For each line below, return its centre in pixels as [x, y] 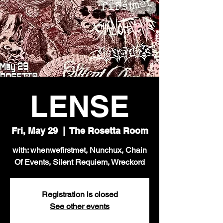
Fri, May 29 [34, 131]
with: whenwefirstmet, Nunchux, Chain [80, 150]
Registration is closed [80, 194]
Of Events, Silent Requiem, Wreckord [80, 162]
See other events [80, 206]
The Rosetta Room [109, 131]
